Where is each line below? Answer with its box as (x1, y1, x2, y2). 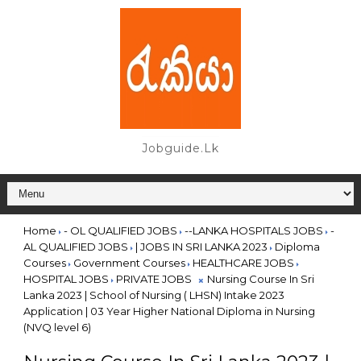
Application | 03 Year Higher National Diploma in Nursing (23, 305, 315, 317)
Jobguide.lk (141, 141, 219, 156)
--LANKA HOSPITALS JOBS (184, 224, 323, 237)
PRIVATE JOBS (115, 272, 192, 285)
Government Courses (73, 256, 185, 269)
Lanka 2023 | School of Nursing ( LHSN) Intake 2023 (23, 288, 284, 301)
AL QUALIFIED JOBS (23, 240, 128, 253)
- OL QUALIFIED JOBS (63, 224, 177, 237)
